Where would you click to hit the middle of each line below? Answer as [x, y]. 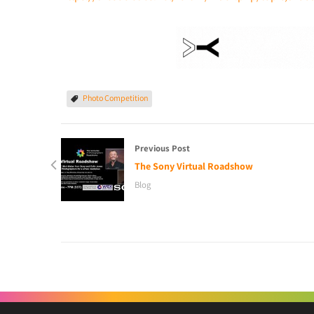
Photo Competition [116, 98]
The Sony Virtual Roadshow [194, 166]
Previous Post [162, 148]
